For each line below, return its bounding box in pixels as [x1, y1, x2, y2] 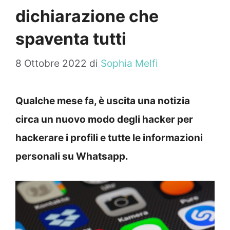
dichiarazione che [15, 6, 159, 26]
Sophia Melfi [101, 57, 158, 70]
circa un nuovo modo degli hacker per [15, 113, 193, 126]
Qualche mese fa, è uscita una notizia [15, 95, 190, 107]
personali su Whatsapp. [15, 150, 128, 163]
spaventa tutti [15, 28, 126, 49]
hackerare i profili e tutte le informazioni [15, 132, 203, 144]
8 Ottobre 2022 [15, 57, 87, 70]
